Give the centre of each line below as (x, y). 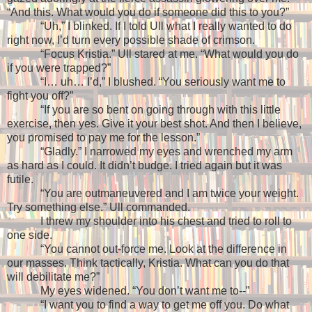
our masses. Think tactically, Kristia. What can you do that (148, 263)
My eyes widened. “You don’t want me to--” (145, 291)
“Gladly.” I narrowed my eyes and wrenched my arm (166, 152)
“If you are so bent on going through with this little (161, 110)
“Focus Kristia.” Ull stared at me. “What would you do (170, 54)
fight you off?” (40, 96)
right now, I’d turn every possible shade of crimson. (131, 40)
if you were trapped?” (59, 68)
